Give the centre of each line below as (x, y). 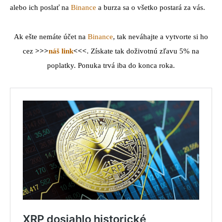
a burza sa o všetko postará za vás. (151, 8)
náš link (61, 51)
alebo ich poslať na (40, 8)
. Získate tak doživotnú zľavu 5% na (143, 51)
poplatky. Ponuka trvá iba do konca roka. (111, 66)
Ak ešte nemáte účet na (51, 37)
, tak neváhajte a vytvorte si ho (161, 37)
